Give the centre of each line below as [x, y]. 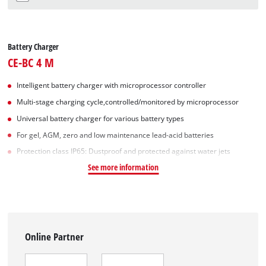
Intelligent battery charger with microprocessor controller [112, 85]
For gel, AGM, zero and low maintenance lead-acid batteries [115, 135]
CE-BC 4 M [31, 63]
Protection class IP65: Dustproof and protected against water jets [124, 151]
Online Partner [55, 237]
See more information [123, 167]
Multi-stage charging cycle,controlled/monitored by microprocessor [128, 102]
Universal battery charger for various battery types [101, 118]
